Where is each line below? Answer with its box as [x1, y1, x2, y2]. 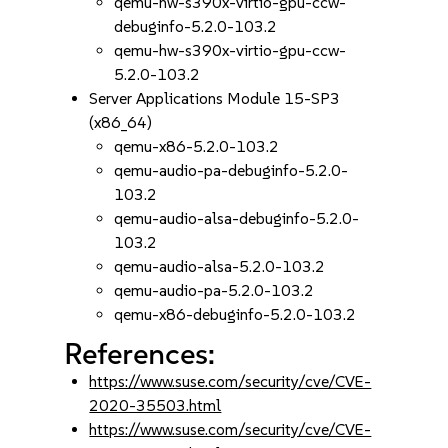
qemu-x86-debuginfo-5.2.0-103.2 [114, 305, 357, 324]
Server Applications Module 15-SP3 [89, 89, 341, 108]
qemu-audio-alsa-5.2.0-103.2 [114, 257, 326, 276]
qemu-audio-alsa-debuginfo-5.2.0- [114, 209, 360, 228]
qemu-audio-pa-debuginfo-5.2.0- [114, 161, 349, 180]
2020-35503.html [89, 396, 222, 415]
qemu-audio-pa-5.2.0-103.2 [114, 281, 315, 300]
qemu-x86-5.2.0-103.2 [114, 137, 280, 156]
